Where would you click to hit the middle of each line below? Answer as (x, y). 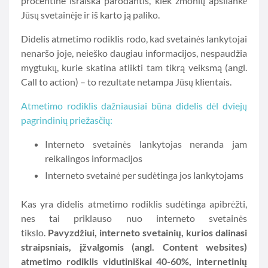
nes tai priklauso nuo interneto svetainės (134, 218)
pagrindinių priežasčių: (67, 120)
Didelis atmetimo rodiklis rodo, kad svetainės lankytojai (134, 39)
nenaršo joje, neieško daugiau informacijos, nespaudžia (134, 53)
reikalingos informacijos (94, 158)
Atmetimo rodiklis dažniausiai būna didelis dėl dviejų (134, 106)
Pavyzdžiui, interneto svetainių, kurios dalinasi (147, 232)
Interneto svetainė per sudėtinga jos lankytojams (144, 175)
